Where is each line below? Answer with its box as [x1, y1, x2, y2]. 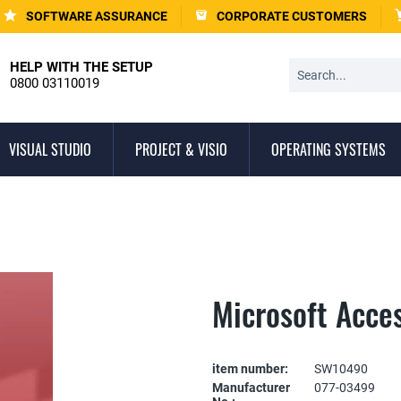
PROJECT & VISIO [135, 139, 227, 160]
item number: [212, 362, 289, 377]
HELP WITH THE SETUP [9, 59, 153, 75]
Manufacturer [212, 380, 291, 396]
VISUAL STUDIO [9, 139, 91, 160]
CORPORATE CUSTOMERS [217, 9, 367, 23]
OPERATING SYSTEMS [271, 139, 386, 160]
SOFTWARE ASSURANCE [26, 9, 167, 23]
